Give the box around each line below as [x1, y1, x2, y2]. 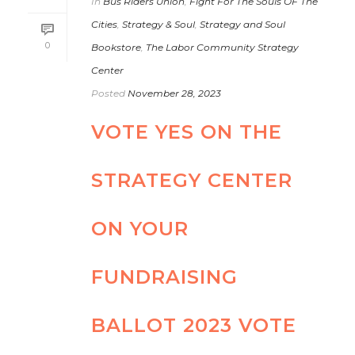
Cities [91, 17, 117, 30]
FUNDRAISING [91, 265, 238, 288]
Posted [91, 86, 125, 99]
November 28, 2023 [128, 86, 221, 99]
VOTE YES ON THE [91, 120, 282, 143]
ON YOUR [91, 216, 189, 240]
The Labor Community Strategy [146, 40, 299, 53]
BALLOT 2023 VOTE [91, 313, 296, 337]
